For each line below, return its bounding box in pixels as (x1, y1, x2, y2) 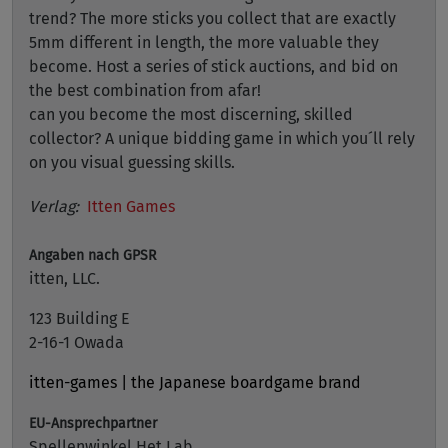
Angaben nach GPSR (29, 247, 156, 264)
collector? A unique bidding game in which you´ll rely (29, 129, 415, 148)
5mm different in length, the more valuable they (29, 33, 379, 52)
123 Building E (29, 309, 130, 328)
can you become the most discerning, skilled (29, 105, 353, 124)
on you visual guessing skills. (29, 153, 235, 172)
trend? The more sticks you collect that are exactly (29, 9, 396, 28)
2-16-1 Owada (29, 333, 124, 352)
